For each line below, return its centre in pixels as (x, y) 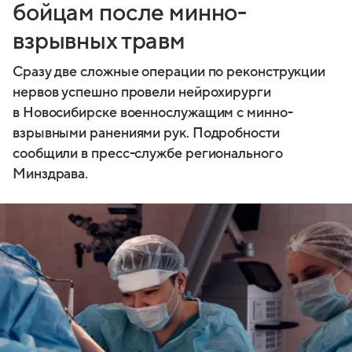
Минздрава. (51, 174)
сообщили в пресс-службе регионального (148, 153)
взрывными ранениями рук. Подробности (146, 133)
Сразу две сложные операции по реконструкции (169, 71)
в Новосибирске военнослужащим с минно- (153, 112)
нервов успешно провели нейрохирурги (142, 92)
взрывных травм (99, 41)
